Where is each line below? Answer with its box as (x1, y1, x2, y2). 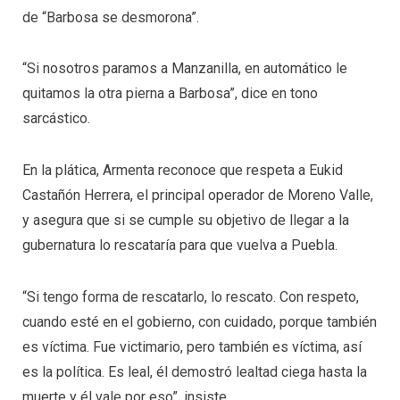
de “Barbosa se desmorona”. (22, 8, 199, 26)
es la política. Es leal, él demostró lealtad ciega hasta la (22, 362, 367, 380)
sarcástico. (22, 110, 90, 128)
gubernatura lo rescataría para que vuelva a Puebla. (22, 237, 337, 254)
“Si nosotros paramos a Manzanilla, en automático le (22, 60, 347, 78)
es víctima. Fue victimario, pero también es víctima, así (22, 337, 362, 355)
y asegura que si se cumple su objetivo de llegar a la (22, 212, 349, 229)
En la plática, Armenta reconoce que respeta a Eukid (22, 162, 343, 179)
